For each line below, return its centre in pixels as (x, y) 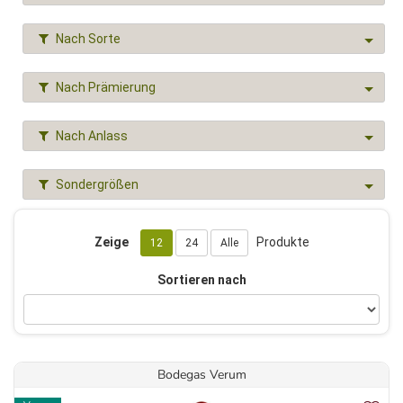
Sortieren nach (201, 280)
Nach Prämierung (106, 87)
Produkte (278, 242)
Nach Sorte (88, 39)
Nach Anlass (92, 136)
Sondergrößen (97, 184)
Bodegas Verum (201, 375)
